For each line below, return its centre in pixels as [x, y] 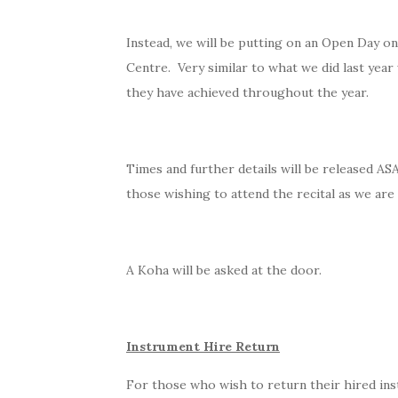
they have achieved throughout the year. [247, 92]
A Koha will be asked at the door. [224, 270]
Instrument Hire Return [203, 346]
